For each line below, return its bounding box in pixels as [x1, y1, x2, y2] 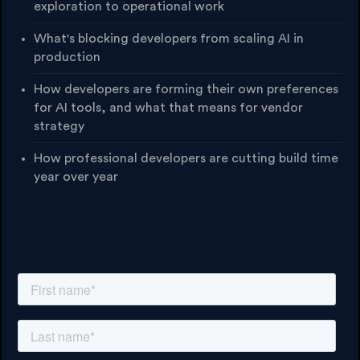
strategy [34, 119, 84, 133]
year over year [34, 170, 118, 183]
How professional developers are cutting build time [34, 151, 338, 165]
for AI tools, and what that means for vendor [34, 100, 303, 114]
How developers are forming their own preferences [34, 82, 338, 96]
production [34, 50, 100, 63]
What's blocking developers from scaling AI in [34, 31, 304, 45]
